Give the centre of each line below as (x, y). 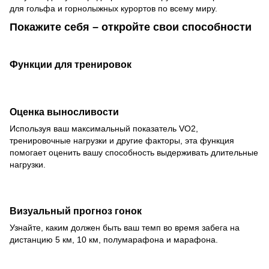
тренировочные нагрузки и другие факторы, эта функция (122, 140)
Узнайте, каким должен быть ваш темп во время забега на (125, 228)
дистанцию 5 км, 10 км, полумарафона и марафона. (114, 240)
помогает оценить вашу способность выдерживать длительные (134, 152)
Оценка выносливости (64, 111)
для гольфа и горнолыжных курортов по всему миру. (113, 9)
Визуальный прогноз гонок (76, 211)
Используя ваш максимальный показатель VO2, (104, 128)
